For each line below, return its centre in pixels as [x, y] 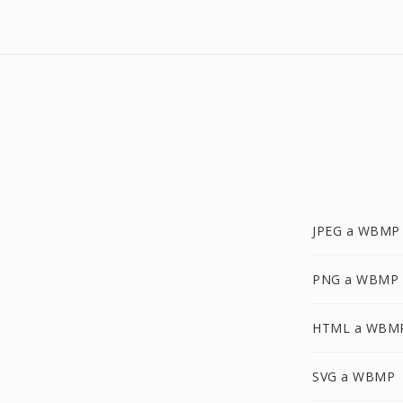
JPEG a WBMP [356, 231]
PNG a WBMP [355, 279]
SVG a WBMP [354, 376]
